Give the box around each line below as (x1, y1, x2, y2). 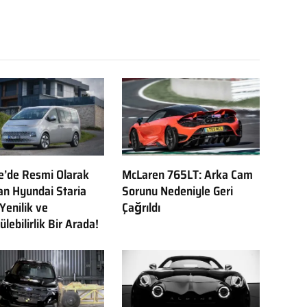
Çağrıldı (121, 197, 160, 217)
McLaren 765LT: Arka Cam (121, 164, 253, 184)
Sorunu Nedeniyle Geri (121, 181, 233, 201)
